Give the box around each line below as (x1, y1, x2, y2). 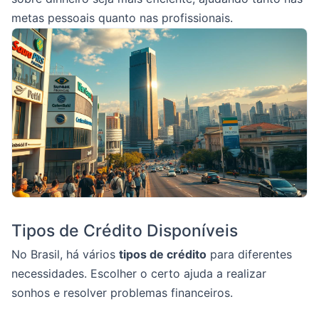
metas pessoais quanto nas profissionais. (11, 11, 233, 25)
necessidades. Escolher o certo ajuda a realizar (11, 266, 266, 281)
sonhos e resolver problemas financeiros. (11, 285, 233, 300)
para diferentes (206, 246, 292, 261)
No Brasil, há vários (11, 246, 119, 261)
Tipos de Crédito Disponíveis (11, 220, 238, 241)
